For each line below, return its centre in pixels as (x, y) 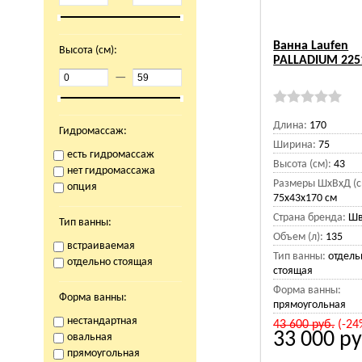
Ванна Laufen (311, 46)
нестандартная (102, 321)
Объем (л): (299, 237)
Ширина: (295, 145)
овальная (89, 337)
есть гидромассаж (110, 155)
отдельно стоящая (109, 262)
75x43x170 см (305, 198)
